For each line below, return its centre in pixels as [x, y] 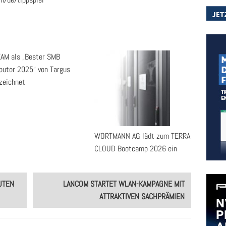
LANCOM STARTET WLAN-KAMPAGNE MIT [124, 184]
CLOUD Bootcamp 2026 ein [136, 149]
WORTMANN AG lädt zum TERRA [142, 136]
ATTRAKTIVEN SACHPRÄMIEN [142, 196]
